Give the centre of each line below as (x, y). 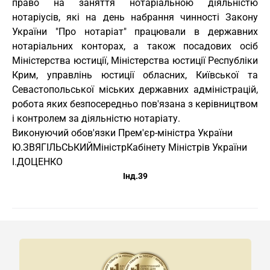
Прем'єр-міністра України (174, 133)
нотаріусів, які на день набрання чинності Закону (135, 17)
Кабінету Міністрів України (187, 147)
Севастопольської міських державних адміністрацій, (135, 89)
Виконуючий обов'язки (64, 133)
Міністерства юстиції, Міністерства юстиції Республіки (135, 61)
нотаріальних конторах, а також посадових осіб (135, 46)
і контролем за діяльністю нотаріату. (96, 118)
